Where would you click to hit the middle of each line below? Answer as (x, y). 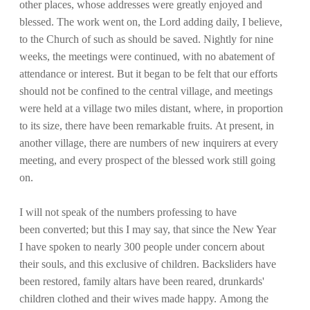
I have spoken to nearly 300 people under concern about (142, 246)
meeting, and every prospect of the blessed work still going (147, 160)
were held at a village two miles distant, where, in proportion (151, 108)
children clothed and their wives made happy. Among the (144, 298)
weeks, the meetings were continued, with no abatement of (147, 56)
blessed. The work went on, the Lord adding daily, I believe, (151, 21)
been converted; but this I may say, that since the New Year (148, 229)
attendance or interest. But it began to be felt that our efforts (148, 73)
